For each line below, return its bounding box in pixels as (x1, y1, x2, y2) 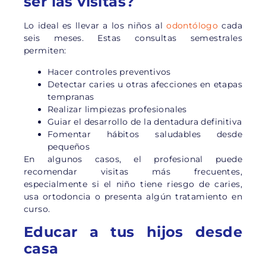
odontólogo (166, 20, 218, 31)
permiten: (24, 45, 66, 56)
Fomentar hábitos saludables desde (47, 128, 242, 140)
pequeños (47, 141, 90, 152)
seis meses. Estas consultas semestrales (24, 33, 242, 44)
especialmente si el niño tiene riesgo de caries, (24, 178, 242, 189)
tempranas (47, 91, 94, 102)
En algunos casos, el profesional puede (24, 153, 242, 164)
